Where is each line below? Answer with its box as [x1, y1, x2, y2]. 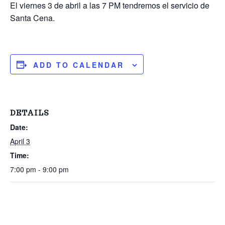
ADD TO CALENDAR [33, 60, 124, 70]
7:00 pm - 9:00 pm [10, 164, 69, 174]
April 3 [10, 136, 30, 146]
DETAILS [10, 108, 49, 118]
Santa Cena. [10, 12, 55, 24]
